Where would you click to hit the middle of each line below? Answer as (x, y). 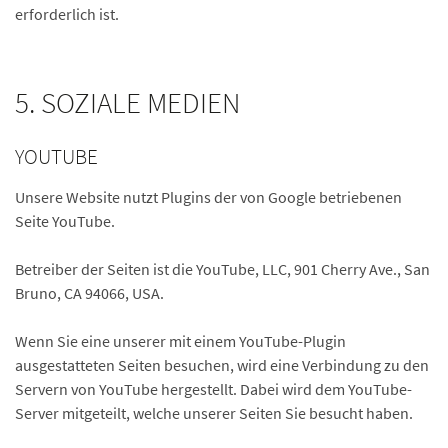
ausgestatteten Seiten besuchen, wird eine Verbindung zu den (222, 365)
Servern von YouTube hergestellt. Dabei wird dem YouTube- (213, 389)
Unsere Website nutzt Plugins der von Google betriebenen (208, 197)
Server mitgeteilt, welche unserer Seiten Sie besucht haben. (214, 413)
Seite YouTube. (65, 221)
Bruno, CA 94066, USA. (89, 293)
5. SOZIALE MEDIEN (127, 103)
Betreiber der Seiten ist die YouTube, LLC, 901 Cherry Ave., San (222, 269)
